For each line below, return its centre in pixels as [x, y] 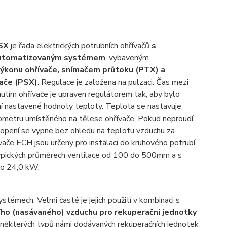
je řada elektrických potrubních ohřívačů [80, 45]
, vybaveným [127, 58]
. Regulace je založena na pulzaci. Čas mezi [113, 82]
